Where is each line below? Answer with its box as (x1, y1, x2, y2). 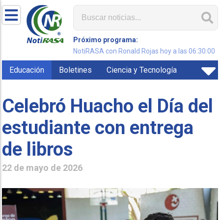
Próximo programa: (73, 36, 138, 44)
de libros (2, 138, 73, 160)
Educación (9, 65, 45, 75)
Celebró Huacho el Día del (2, 95, 214, 117)
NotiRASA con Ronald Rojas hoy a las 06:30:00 (73, 47, 216, 55)
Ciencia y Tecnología (107, 65, 177, 75)
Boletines (59, 65, 92, 75)
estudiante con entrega (2, 116, 194, 138)
